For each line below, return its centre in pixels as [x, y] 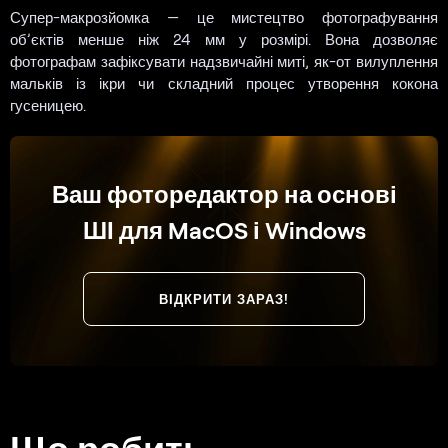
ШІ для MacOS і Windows [224, 230]
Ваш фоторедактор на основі [224, 194]
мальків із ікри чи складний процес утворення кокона [224, 83]
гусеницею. [48, 105]
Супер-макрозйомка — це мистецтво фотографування [224, 17]
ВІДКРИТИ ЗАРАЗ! [224, 299]
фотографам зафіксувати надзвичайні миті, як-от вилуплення [224, 61]
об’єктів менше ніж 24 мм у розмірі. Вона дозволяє [224, 39]
